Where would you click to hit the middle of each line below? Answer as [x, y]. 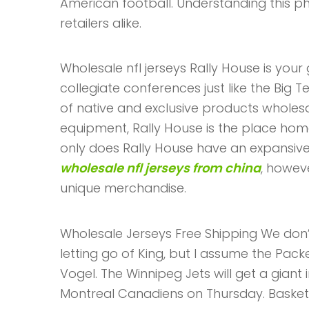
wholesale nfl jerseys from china [160, 168]
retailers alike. [101, 23]
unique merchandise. [123, 188]
